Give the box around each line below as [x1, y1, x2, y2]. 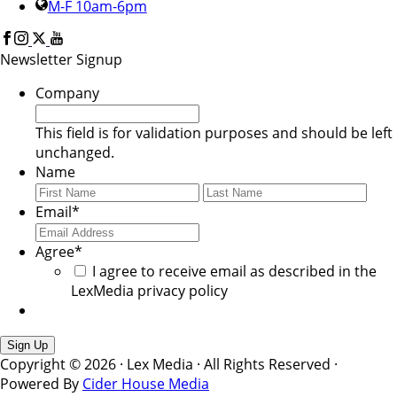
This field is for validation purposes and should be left [35, 122, 393, 143]
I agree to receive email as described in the [92, 261, 377, 281]
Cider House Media [82, 373, 209, 393]
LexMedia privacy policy [71, 280, 228, 300]
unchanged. [35, 142, 114, 162]
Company [35, 82, 99, 103]
